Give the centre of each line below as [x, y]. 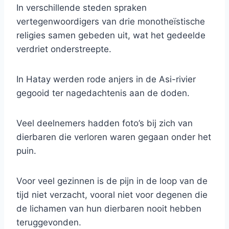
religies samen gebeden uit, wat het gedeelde [111, 36]
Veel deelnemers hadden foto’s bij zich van [105, 123]
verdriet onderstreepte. [64, 49]
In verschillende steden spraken [82, 8]
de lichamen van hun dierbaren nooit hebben [109, 209]
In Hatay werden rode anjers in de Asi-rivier [106, 79]
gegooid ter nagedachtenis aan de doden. [103, 93]
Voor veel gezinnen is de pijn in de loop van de [112, 181]
